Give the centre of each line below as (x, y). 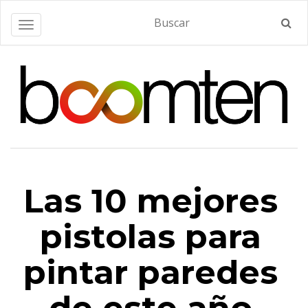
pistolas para (151, 236)
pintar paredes (151, 272)
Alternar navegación (70, 26)
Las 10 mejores (151, 201)
